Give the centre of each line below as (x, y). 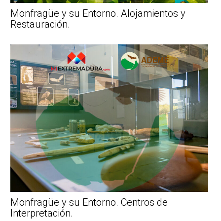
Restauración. (40, 24)
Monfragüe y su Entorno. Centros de (89, 203)
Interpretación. (42, 213)
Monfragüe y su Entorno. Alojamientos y (98, 14)
